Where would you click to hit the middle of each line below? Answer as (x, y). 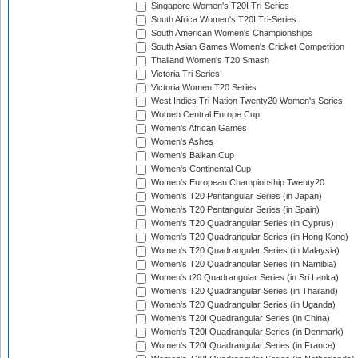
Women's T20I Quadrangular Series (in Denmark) (246, 332)
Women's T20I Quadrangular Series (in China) (239, 318)
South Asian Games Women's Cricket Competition (247, 47)
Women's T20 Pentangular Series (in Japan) (235, 196)
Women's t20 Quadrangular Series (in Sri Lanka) (244, 278)
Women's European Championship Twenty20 (237, 183)
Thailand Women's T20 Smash (209, 60)
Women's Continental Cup (200, 169)
